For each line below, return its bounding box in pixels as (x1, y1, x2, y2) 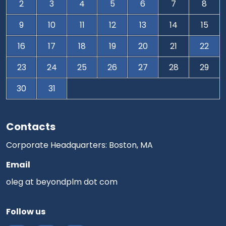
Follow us (6, 206, 45, 217)
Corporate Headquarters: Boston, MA (6, 139, 153, 151)
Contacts (6, 120, 55, 134)
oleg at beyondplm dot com (6, 176, 118, 188)
